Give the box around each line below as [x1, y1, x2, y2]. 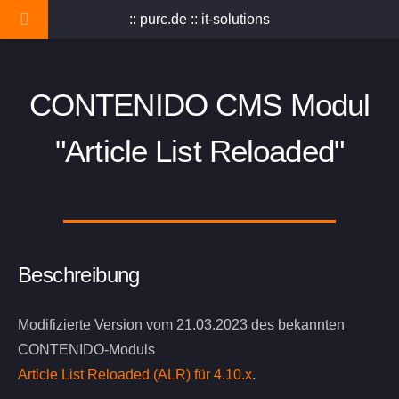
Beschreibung [18, 263, 140, 288]
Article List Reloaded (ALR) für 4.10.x [18, 367, 252, 383]
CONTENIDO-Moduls [18, 342, 155, 358]
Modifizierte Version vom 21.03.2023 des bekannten [18, 317, 345, 333]
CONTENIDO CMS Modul [28, 87, 370, 122]
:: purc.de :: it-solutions [129, 12, 270, 27]
